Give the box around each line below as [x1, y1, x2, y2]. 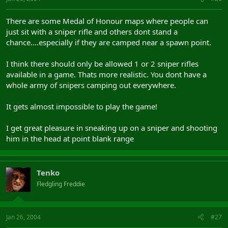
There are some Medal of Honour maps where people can [6, 15, 208, 26]
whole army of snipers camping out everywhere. [6, 79, 176, 90]
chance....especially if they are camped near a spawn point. [6, 37, 211, 47]
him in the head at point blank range [6, 133, 134, 144]
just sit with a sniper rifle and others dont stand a [6, 26, 178, 37]
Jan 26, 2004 [6, 213, 41, 221]
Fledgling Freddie [37, 179, 85, 188]
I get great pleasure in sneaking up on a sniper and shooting [6, 122, 217, 133]
